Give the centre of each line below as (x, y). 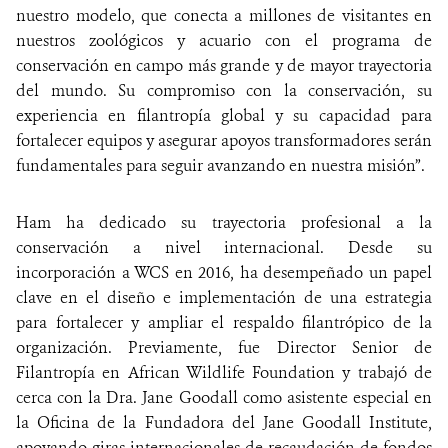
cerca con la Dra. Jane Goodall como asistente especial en (224, 398)
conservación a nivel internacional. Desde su (224, 248)
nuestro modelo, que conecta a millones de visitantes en (224, 16)
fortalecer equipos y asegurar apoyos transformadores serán (224, 141)
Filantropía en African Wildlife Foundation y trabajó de (224, 373)
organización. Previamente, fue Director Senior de (224, 348)
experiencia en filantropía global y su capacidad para (224, 116)
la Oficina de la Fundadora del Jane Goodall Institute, (224, 423)
